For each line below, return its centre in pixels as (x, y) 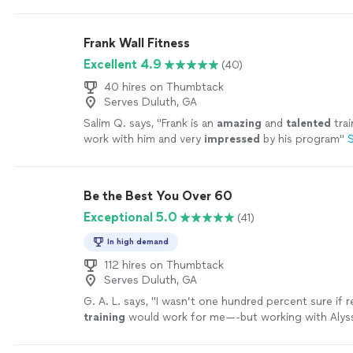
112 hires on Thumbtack (164, 265)
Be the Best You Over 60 (158, 196)
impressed (232, 139)
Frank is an (189, 123)
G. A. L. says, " (120, 301)
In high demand (138, 242)
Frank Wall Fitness (137, 43)
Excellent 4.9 (123, 64)
